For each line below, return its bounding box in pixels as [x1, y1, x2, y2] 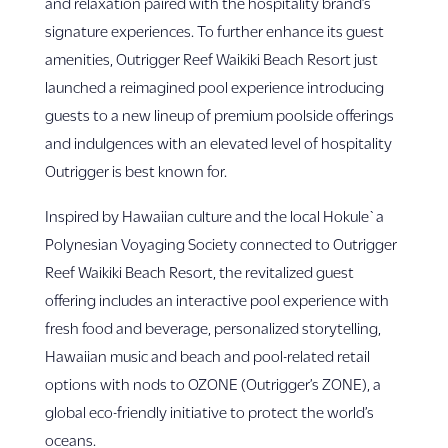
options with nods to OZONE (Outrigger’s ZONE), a [44, 375, 381, 392]
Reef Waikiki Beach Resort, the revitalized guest [44, 263, 354, 280]
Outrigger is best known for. [44, 162, 227, 179]
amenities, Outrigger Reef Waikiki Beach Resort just [44, 50, 378, 67]
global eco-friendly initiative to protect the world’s [44, 403, 374, 420]
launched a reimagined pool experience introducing [44, 78, 384, 95]
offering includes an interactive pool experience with [44, 291, 389, 308]
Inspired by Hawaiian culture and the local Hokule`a [44, 207, 384, 224]
